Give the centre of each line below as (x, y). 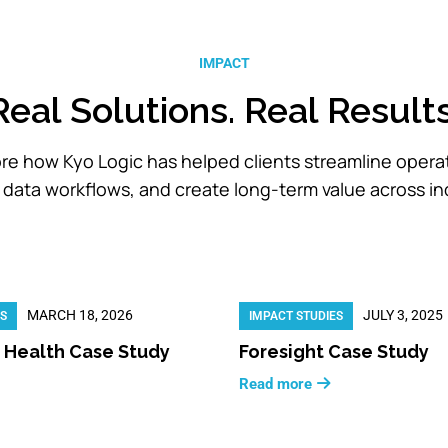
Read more (275, 383)
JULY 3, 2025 (403, 314)
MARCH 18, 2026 (80, 314)
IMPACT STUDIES (296, 315)
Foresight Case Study (334, 351)
